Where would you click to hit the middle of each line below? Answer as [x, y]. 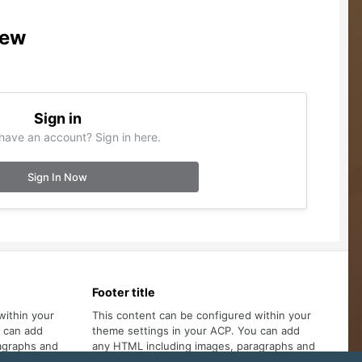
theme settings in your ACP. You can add [196, 330]
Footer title [123, 292]
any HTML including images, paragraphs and [203, 345]
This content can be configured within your [201, 315]
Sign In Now [58, 177]
